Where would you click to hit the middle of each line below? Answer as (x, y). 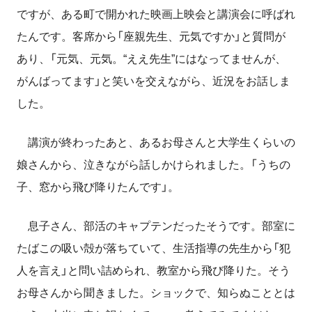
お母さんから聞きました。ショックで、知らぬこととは (156, 292)
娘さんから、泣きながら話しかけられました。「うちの (154, 164)
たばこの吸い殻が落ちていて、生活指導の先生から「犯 (154, 248)
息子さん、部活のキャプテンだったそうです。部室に (156, 226)
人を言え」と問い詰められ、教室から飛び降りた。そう (154, 270)
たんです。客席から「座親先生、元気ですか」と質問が (151, 36)
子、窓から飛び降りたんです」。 (98, 187)
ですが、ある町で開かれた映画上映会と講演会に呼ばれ (156, 14)
